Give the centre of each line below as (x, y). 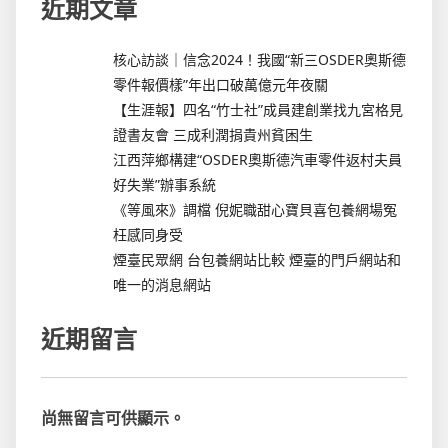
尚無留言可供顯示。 (113, 417)
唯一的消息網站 (162, 284)
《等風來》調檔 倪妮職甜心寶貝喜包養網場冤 (255, 209)
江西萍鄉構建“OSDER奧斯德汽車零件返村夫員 (257, 159)
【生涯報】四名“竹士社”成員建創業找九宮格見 (258, 109)
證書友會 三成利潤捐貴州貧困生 (213, 134)
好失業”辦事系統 (164, 184)
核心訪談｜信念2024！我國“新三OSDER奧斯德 (259, 59)
